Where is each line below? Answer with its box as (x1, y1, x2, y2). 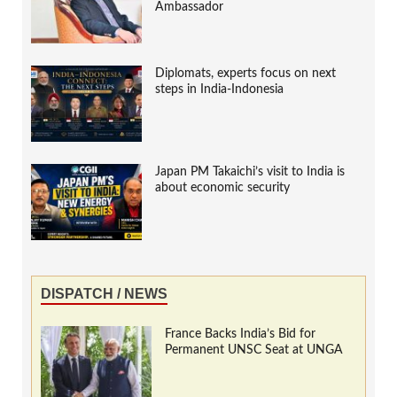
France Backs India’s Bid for (165, 328, 315, 341)
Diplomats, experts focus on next (155, 67, 336, 81)
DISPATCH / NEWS (41, 286, 167, 302)
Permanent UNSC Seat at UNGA (165, 344, 343, 357)
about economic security (155, 182, 290, 195)
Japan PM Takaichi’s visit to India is (155, 166, 345, 179)
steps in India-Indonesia (155, 83, 284, 97)
